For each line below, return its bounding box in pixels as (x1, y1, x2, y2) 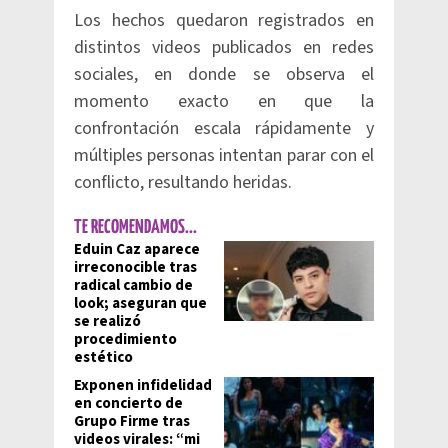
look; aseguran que (74, 293, 207, 314)
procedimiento (74, 329, 177, 350)
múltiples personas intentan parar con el (74, 143, 374, 168)
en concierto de (74, 393, 183, 414)
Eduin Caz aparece (74, 239, 200, 260)
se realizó (74, 311, 141, 332)
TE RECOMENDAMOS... (74, 218, 197, 237)
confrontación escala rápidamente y (74, 116, 374, 141)
